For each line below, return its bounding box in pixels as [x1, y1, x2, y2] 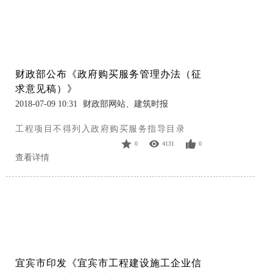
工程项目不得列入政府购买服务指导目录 [15, 124, 185, 133]
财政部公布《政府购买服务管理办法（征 [15, 69, 202, 80]
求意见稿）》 [15, 83, 77, 94]
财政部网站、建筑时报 [83, 99, 168, 108]
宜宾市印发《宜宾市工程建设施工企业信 [15, 257, 202, 268]
